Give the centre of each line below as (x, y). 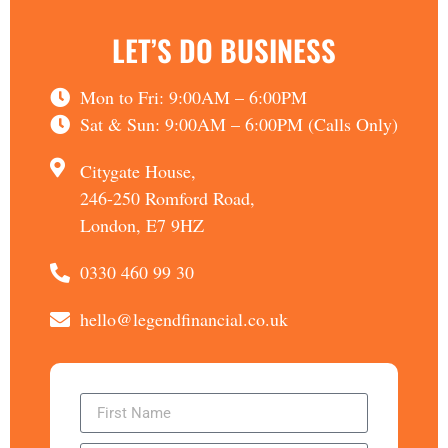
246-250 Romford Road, (167, 198)
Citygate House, (138, 171)
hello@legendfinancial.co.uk (184, 319)
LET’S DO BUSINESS (224, 50)
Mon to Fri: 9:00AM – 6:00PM (193, 97)
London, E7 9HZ (142, 225)
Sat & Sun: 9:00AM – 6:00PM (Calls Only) (239, 124)
